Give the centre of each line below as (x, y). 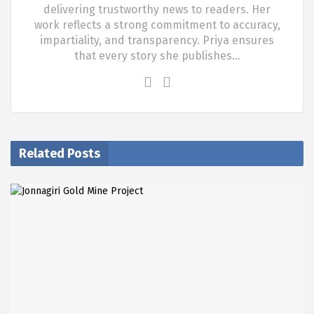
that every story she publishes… (157, 56)
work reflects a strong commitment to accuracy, (157, 25)
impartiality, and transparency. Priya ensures (157, 41)
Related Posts (60, 154)
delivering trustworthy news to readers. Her (157, 10)
